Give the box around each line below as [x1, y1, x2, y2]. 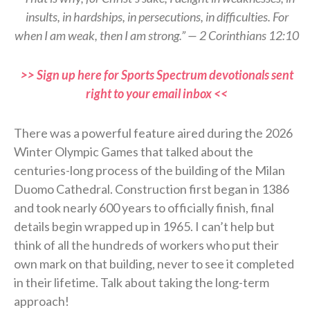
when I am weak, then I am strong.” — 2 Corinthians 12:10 [15, 28, 299, 44]
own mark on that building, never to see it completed [14, 256, 294, 272]
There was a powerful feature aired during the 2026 [14, 125, 293, 141]
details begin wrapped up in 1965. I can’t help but [14, 219, 275, 235]
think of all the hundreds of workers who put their [14, 237, 279, 253]
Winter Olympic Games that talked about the [14, 144, 253, 160]
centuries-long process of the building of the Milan [14, 163, 285, 179]
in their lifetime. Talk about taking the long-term [14, 275, 269, 291]
